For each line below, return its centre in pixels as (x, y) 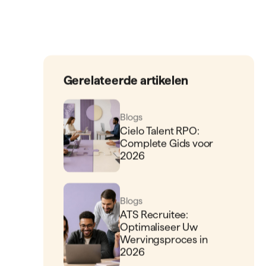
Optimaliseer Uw (159, 227)
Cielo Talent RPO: (160, 131)
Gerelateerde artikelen (126, 81)
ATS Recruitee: (154, 214)
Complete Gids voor (167, 143)
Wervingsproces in (164, 239)
